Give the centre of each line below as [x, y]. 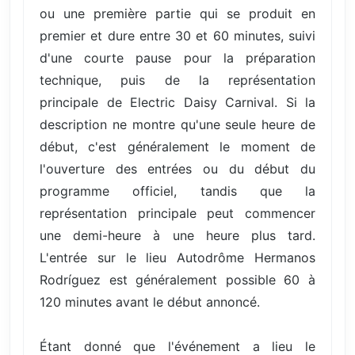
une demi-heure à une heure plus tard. [177, 235]
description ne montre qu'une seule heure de [177, 124]
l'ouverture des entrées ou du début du [177, 168]
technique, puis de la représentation [177, 80]
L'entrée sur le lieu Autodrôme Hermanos [177, 257]
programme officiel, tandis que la [177, 191]
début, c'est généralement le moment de [177, 146]
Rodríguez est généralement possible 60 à [177, 279]
